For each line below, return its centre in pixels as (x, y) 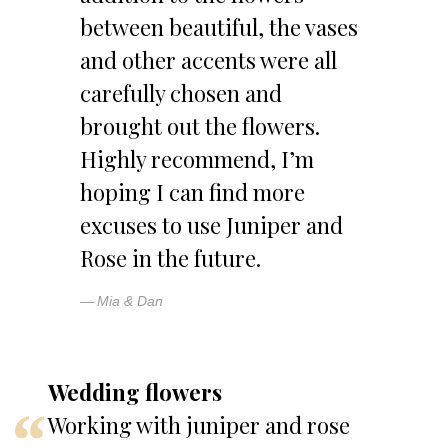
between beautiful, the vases (219, 27)
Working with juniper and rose (199, 425)
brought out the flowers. (200, 126)
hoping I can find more (192, 192)
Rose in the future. (170, 258)
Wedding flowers (135, 392)
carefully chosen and (181, 93)
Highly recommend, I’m (197, 159)
